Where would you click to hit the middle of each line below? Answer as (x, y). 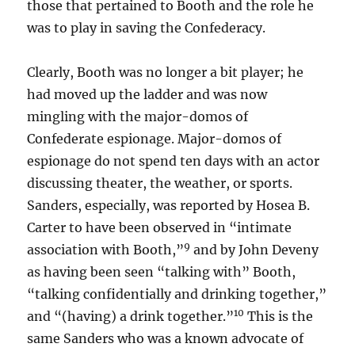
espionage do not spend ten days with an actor (174, 161)
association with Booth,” (106, 250)
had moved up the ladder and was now (147, 94)
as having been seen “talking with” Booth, (162, 272)
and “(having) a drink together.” (131, 316)
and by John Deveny (255, 250)
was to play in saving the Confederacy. (147, 28)
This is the (279, 316)
